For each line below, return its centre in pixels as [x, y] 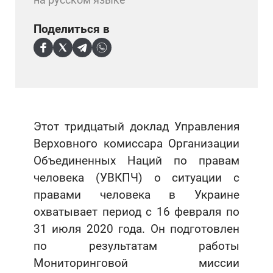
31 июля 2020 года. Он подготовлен [136, 229]
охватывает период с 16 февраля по [136, 211]
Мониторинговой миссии [136, 263]
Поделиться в [72, 29]
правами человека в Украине [136, 194]
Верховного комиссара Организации [136, 143]
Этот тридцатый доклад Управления [136, 126]
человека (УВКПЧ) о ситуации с [136, 177]
